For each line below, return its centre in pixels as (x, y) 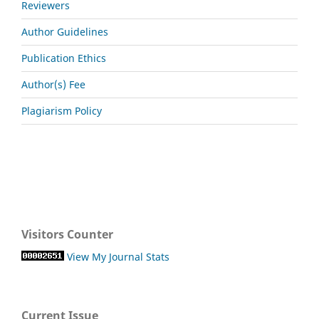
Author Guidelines (65, 31)
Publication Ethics (64, 58)
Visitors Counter (67, 234)
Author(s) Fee (53, 84)
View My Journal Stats (118, 256)
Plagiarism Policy (62, 110)
